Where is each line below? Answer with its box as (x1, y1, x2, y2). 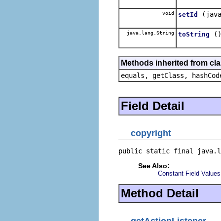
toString (178, 30, 210, 38)
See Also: (138, 162, 170, 170)
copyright (131, 128, 171, 138)
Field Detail (121, 99, 184, 112)
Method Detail (121, 186, 199, 200)
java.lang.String (124, 30, 174, 36)
